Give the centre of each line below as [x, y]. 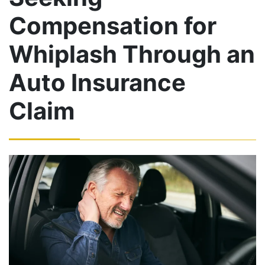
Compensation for [113, 26]
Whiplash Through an [132, 54]
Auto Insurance [97, 83]
